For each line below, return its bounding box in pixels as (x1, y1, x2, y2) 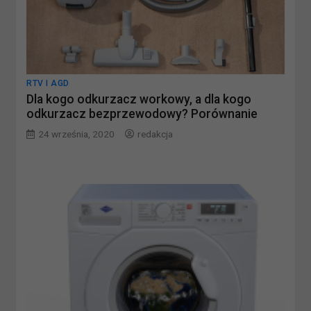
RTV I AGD (26, 78, 69, 89)
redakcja (137, 128, 174, 140)
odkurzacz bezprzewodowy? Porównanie (26, 107, 258, 121)
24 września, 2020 (38, 128, 115, 140)
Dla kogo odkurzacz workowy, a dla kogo (26, 92, 252, 107)
